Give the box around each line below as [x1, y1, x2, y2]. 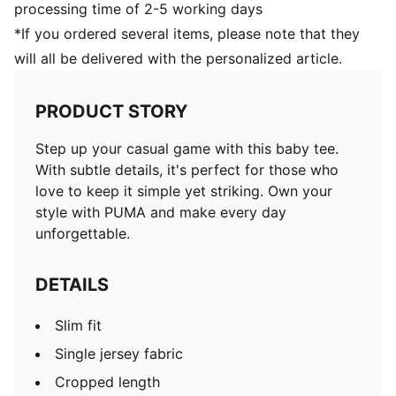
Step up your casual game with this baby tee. [35, 140, 339, 157]
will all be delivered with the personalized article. [14, 49, 342, 67]
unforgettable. [35, 225, 130, 242]
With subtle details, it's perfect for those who [35, 161, 339, 179]
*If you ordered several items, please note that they [14, 25, 360, 42]
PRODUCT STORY [35, 101, 187, 122]
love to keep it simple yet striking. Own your [35, 182, 332, 200]
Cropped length [55, 373, 160, 391]
